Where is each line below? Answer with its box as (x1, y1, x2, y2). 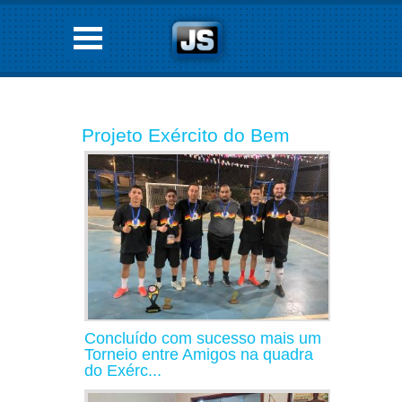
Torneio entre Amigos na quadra (84, 345, 313, 363)
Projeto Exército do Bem (82, 125, 290, 145)
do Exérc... (84, 361, 162, 380)
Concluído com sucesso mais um (84, 328, 321, 347)
